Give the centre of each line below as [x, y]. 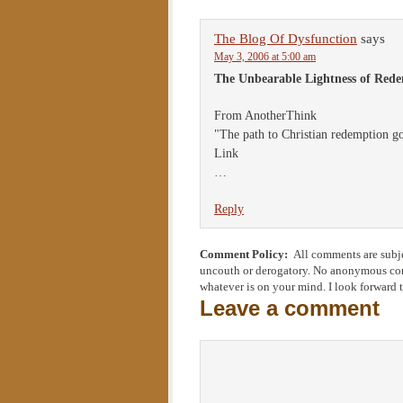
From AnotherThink [265, 116]
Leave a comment [290, 308]
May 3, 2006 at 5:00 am [265, 57]
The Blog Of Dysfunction [286, 39]
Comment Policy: [246, 255]
